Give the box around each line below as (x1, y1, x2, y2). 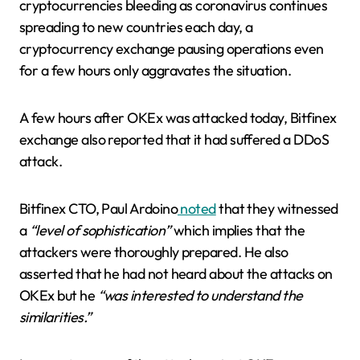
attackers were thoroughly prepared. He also (19, 243, 288, 261)
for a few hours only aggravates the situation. (19, 61, 292, 80)
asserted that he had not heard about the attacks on (19, 264, 333, 283)
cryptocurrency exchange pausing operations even (19, 39, 324, 58)
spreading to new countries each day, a (19, 18, 253, 36)
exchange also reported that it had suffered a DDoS (19, 130, 329, 149)
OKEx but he (19, 286, 98, 305)
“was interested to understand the (97, 286, 303, 305)
